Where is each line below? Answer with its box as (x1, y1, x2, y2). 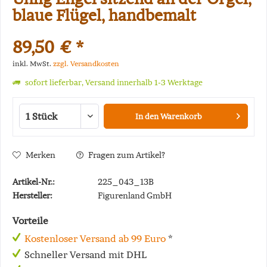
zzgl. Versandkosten (53, 59, 119, 68)
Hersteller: (13, 190, 52, 201)
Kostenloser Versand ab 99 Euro (24, 232, 166, 244)
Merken (26, 150, 55, 160)
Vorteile (13, 215, 48, 226)
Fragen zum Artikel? (86, 150, 165, 160)
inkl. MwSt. (13, 59, 53, 68)
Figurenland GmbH (98, 190, 172, 201)
